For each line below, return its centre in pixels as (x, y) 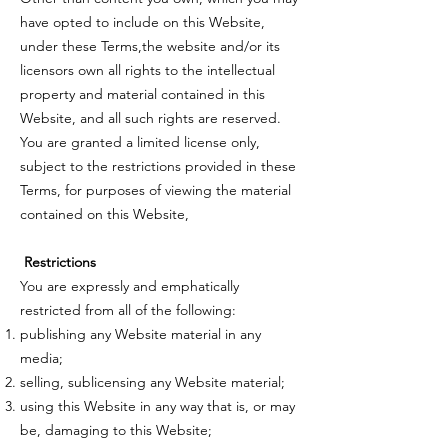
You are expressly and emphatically (129, 286)
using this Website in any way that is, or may (157, 406)
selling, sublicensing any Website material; (152, 382)
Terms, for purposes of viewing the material (155, 190)
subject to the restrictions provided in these (158, 166)
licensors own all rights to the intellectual (147, 70)
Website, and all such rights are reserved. (150, 118)
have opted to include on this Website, (142, 22)
